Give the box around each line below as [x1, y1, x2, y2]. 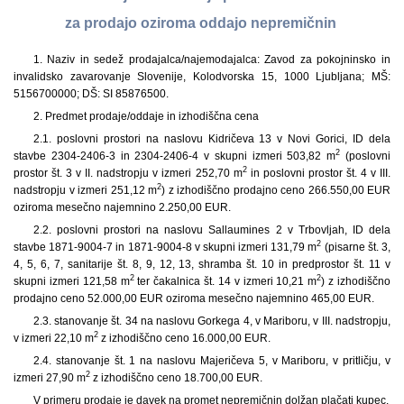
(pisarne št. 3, [321, 240, 391, 253]
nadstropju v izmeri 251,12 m [14, 183, 157, 197]
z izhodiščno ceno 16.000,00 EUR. [98, 331, 271, 344]
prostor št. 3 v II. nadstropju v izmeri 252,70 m [14, 166, 243, 179]
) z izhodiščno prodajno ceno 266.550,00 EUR [161, 183, 390, 197]
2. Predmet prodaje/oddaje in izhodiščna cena [32, 109, 259, 123]
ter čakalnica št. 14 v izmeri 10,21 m [133, 274, 317, 288]
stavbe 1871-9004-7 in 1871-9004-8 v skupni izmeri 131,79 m [14, 240, 317, 253]
